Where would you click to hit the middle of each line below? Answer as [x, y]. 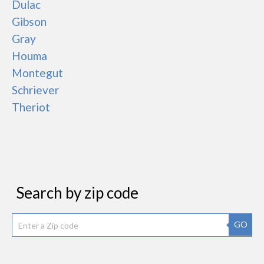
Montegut [37, 73]
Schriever [35, 90]
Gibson [29, 22]
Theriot [31, 107]
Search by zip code [77, 193]
